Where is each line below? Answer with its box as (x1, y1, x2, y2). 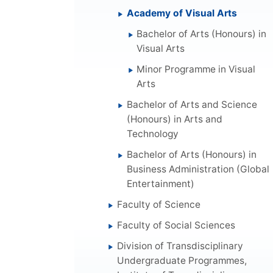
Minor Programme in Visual (136, 63, 256, 75)
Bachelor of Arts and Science (127, 98, 258, 110)
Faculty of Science (117, 198, 201, 210)
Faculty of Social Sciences (117, 219, 236, 231)
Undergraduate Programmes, (117, 254, 247, 266)
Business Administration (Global (127, 163, 270, 175)
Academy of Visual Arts (127, 7, 238, 19)
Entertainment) (127, 177, 195, 190)
